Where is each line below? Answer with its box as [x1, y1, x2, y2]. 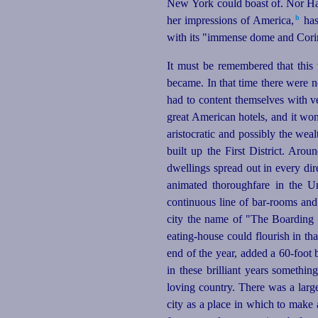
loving [167, 281, 196, 294]
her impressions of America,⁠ [167, 14, 294, 27]
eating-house [167, 230, 224, 243]
